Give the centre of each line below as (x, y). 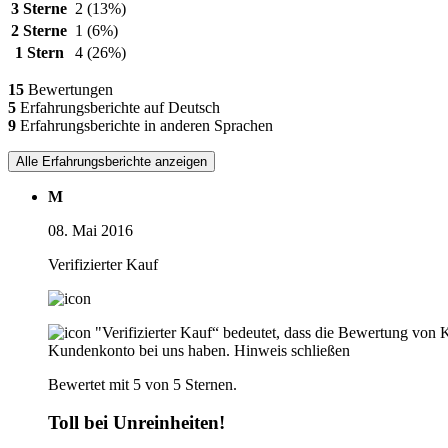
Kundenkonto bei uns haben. (139, 350)
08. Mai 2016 (90, 230)
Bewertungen (68, 89)
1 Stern (39, 52)
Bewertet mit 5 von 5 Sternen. (142, 384)
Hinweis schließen (292, 350)
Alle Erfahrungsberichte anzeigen (111, 161)
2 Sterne (39, 30)
